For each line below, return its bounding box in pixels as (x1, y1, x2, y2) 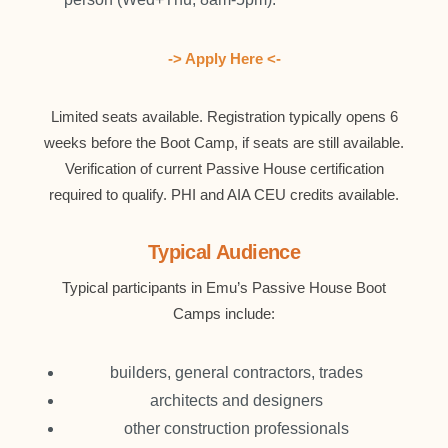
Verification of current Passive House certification (64, 160, 384, 177)
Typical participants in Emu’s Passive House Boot (62, 279, 386, 296)
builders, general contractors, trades (109, 364, 363, 381)
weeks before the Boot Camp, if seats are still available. (44, 134, 404, 151)
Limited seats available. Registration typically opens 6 (50, 108, 398, 125)
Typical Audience (147, 241, 301, 263)
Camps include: (173, 305, 275, 322)
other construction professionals (123, 420, 349, 437)
